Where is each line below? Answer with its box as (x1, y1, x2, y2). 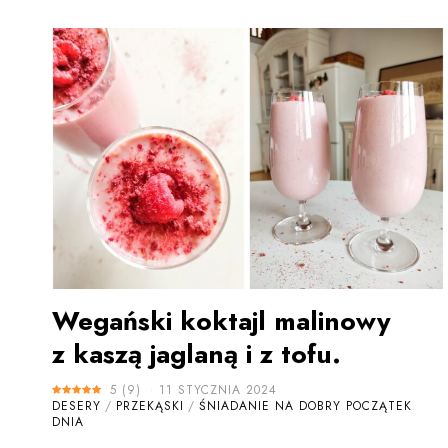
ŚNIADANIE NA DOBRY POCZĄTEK (199, 397, 412, 416)
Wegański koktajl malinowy (52, 302, 391, 341)
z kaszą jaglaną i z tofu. (52, 335, 341, 374)
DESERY (52, 397, 101, 416)
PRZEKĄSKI (116, 397, 184, 416)
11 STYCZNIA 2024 (159, 381, 277, 400)
